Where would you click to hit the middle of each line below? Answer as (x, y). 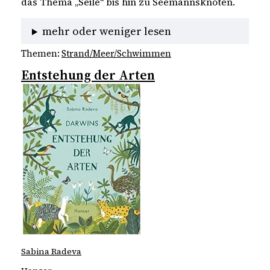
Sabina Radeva (51, 252)
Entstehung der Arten (88, 74)
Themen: (41, 53)
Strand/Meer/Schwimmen (116, 53)
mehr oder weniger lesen (107, 31)
